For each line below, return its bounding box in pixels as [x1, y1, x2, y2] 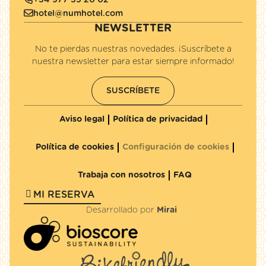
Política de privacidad [112, 115, 202, 123]
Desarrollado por [86, 206, 157, 214]
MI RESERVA [33, 190, 94, 199]
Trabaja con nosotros [78, 171, 165, 179]
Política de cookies [36, 143, 114, 151]
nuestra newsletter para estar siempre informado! [31, 58, 235, 66]
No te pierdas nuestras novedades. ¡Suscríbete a [34, 45, 232, 53]
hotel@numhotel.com [33, 9, 123, 18]
